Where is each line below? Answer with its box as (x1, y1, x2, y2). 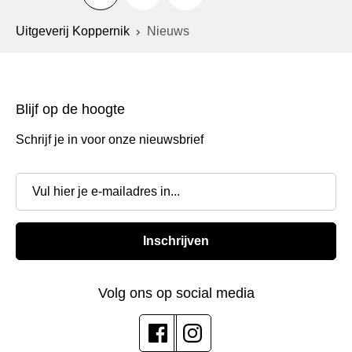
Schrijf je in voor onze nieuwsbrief (16, 132, 203, 146)
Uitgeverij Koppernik (16, 24, 130, 38)
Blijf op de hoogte (16, 101, 125, 117)
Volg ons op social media (97, 284, 255, 301)
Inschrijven (143, 233, 209, 247)
